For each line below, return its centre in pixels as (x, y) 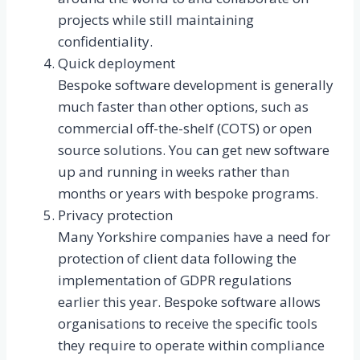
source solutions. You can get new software (194, 150)
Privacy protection (115, 215)
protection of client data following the (177, 259)
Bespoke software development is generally (196, 85)
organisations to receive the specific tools (188, 324)
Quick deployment (117, 63)
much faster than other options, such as (183, 107)
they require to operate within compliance (191, 346)
